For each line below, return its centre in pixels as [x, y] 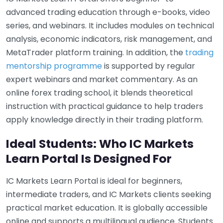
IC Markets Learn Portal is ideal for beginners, [94, 181]
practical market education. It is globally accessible [107, 208]
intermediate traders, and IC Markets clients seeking [109, 194]
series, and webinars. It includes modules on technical [110, 25]
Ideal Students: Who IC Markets [100, 143]
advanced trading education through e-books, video [108, 12]
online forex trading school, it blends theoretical [99, 93]
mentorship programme [54, 66]
